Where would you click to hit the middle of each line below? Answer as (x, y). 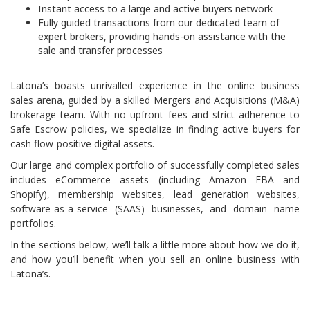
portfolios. (33, 223)
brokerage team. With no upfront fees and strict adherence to (155, 115)
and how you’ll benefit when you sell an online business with (155, 259)
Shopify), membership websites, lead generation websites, (155, 194)
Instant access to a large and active (120, 9)
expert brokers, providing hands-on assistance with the (162, 36)
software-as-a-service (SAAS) (77, 209)
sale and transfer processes (100, 50)
